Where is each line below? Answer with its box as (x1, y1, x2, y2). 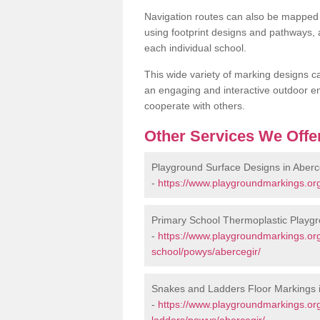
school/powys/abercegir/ (151, 245, 261, 257)
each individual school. (144, 41, 246, 54)
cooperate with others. (144, 99, 245, 111)
